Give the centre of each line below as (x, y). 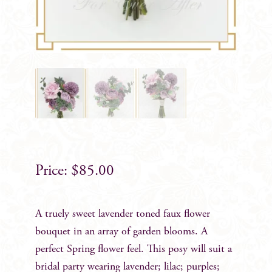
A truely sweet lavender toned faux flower (123, 214)
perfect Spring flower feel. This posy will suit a (134, 249)
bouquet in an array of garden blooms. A (121, 232)
